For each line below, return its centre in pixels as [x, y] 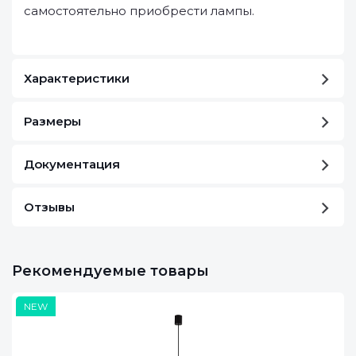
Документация [72, 164]
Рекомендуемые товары [110, 271]
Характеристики [77, 78]
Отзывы [49, 207]
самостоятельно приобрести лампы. [139, 11]
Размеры [52, 121]
